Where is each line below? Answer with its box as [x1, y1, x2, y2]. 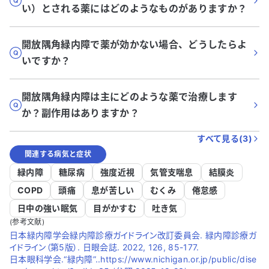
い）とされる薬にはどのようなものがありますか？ [22, 2, 247, 14]
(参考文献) [10, 217, 44, 226]
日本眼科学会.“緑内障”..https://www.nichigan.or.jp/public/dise [10, 254, 257, 264]
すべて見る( [197, 133, 243, 144]
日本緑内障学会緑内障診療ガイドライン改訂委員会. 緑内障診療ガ [10, 230, 256, 240]
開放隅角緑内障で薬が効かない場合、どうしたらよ [22, 38, 247, 50]
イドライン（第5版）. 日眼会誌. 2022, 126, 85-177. [10, 242, 199, 252]
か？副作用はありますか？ [22, 107, 139, 119]
